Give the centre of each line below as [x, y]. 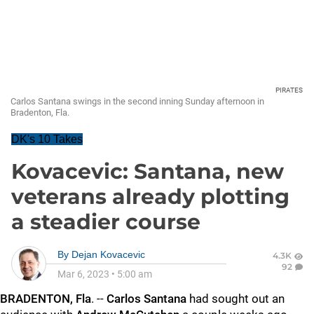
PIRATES [289, 90]
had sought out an [235, 299]
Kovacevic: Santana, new [148, 171]
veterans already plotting [150, 197]
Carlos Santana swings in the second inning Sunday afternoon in [137, 101]
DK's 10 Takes [47, 139]
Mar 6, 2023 [83, 274]
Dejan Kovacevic [108, 254]
